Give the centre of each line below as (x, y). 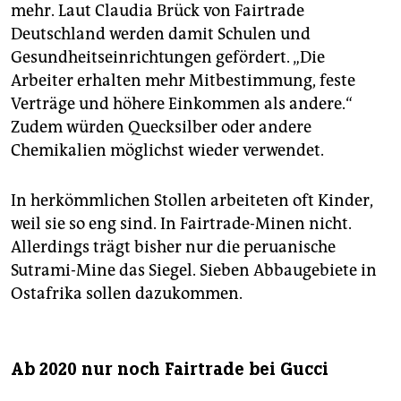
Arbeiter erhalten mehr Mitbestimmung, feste (183, 81)
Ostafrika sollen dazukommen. (127, 294)
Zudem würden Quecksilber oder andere (161, 128)
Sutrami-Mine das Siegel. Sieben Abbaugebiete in (194, 271)
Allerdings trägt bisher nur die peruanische (173, 247)
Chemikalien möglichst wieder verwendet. (167, 151)
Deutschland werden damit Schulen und (161, 34)
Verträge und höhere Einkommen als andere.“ (182, 104)
